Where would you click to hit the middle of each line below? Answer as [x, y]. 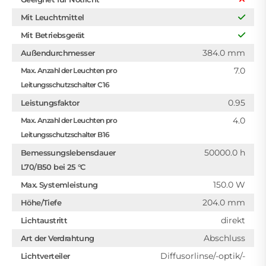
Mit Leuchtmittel [53, 17]
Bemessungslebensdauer [68, 153]
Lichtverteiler [45, 256]
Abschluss [224, 238]
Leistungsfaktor [50, 103]
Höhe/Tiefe [41, 202]
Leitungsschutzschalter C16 [65, 85]
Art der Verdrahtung [58, 238]
